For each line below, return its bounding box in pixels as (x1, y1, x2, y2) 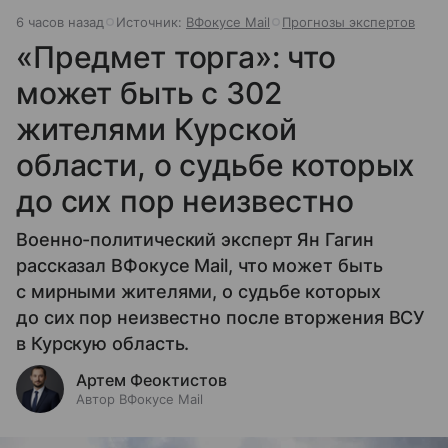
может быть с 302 (16, 75, 282, 112)
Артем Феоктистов (76, 370, 227, 391)
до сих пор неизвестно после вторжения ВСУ (16, 307, 426, 329)
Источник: (116, 14, 186, 31)
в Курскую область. (16, 333, 190, 355)
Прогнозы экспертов (282, 14, 415, 31)
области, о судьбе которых (16, 147, 416, 184)
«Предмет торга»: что (16, 39, 337, 76)
